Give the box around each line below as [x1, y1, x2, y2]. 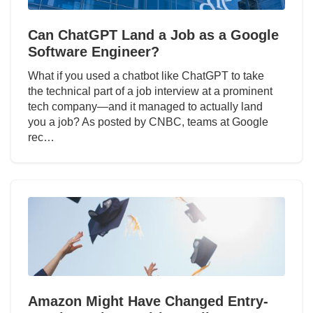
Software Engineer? [28, 44, 159, 60]
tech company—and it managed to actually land [28, 101, 263, 113]
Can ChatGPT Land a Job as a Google [28, 27, 279, 43]
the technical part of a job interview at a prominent [28, 85, 272, 98]
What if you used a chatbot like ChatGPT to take [28, 70, 264, 82]
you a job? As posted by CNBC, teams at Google [28, 116, 268, 129]
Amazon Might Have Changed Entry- [28, 293, 268, 310]
